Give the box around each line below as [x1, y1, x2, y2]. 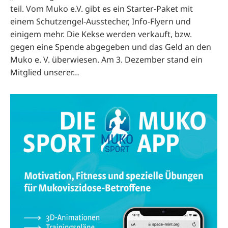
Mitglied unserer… [10, 66, 79, 78]
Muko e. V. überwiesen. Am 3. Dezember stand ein [10, 53, 203, 65]
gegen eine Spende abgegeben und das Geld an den [10, 41, 211, 52]
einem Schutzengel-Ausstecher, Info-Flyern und [10, 15, 191, 27]
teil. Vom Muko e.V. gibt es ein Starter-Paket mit [10, 3, 193, 14]
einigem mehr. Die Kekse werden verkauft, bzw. [10, 28, 192, 40]
